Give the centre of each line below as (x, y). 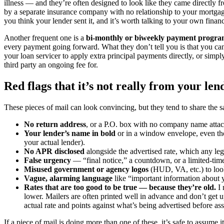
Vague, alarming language (68, 178)
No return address (55, 124)
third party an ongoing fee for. (51, 64)
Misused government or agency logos (86, 169)
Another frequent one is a (45, 37)
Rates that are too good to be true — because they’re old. (120, 187)
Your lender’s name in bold (70, 133)
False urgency (47, 160)
